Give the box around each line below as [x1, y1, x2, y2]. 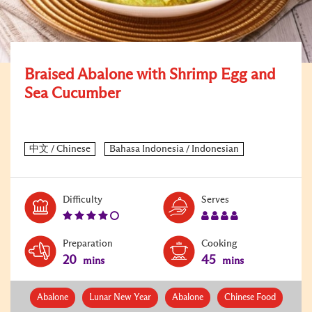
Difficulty [63, 194, 102, 205]
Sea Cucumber [24, 86, 120, 102]
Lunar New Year [88, 292, 151, 302]
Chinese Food [224, 292, 276, 302]
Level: [102, 194, 127, 204]
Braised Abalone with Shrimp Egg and [24, 67, 276, 83]
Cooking [201, 238, 237, 249]
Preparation [63, 238, 113, 249]
